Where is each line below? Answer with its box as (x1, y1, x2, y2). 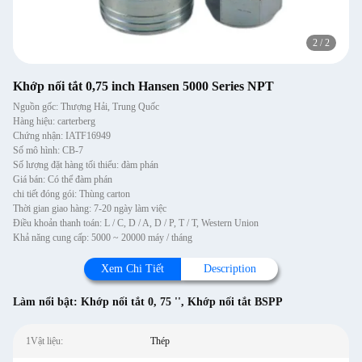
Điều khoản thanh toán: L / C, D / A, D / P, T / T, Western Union (13, 217, 259, 229)
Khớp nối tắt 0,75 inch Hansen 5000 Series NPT (13, 79, 274, 93)
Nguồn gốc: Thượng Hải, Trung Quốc (13, 101, 159, 112)
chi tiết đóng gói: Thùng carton (13, 188, 130, 200)
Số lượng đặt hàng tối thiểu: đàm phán (13, 159, 158, 170)
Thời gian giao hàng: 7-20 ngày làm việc (13, 203, 166, 214)
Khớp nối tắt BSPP (187, 296, 283, 308)
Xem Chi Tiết (101, 263, 164, 275)
